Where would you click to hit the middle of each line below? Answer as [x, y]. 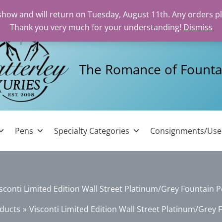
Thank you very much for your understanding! [96, 27]
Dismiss [198, 27]
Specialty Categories [92, 131]
